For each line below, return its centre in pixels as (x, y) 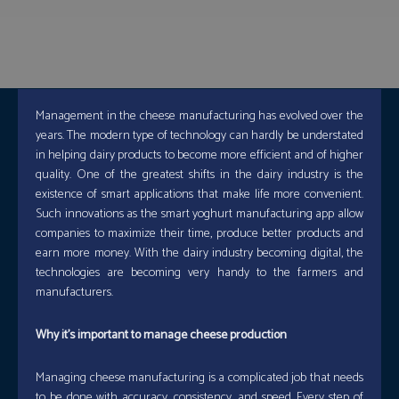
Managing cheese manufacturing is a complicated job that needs (199, 378)
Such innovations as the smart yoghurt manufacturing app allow (199, 214)
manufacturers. (74, 293)
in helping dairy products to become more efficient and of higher (199, 155)
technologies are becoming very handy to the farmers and (199, 273)
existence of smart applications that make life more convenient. (199, 195)
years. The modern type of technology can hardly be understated (199, 136)
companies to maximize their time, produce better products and (199, 234)
